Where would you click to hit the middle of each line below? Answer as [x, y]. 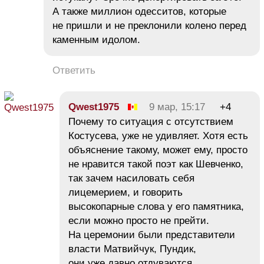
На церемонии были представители [152, 235]
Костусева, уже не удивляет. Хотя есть [158, 136]
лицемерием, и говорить [126, 192]
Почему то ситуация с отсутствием [151, 121]
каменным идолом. [96, 39]
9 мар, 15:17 [177, 107]
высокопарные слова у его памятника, [156, 206]
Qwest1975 [94, 107]
